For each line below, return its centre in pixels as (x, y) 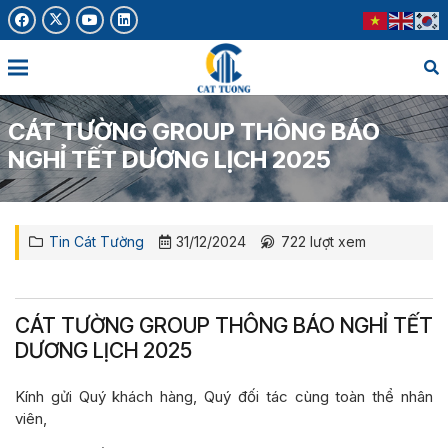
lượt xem (335, 241)
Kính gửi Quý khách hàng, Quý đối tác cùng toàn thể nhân (224, 396)
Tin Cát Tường (96, 241)
